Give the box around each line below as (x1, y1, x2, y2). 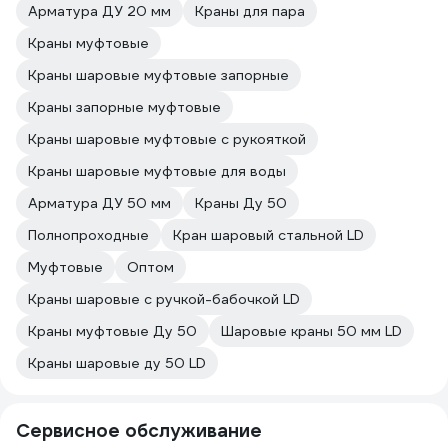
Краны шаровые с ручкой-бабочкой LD (28, 290, 300, 308)
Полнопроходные (28, 226, 149, 244)
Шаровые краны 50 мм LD (221, 322, 402, 340)
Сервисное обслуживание (16, 419, 262, 442)
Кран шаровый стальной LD (173, 226, 364, 244)
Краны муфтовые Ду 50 (28, 322, 197, 340)
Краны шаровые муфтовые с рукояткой (28, 130, 306, 148)
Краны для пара (195, 2, 305, 20)
